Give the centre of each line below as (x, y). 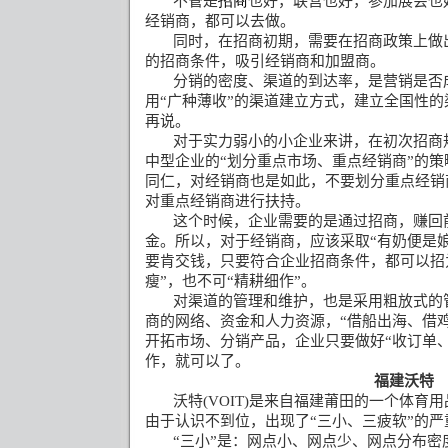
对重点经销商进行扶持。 (227, 201)
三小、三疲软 (362, 421)
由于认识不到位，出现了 (227, 421)
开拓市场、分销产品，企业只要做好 (265, 341)
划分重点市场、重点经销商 (317, 161)
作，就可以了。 (197, 361)
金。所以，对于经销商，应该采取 (257, 241)
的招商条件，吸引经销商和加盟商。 (265, 61)
